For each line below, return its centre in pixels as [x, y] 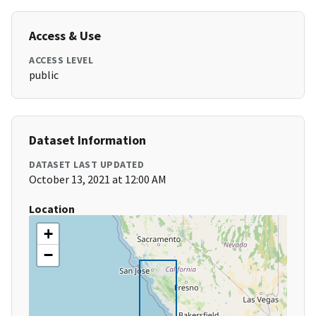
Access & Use [65, 36]
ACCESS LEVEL [61, 60]
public [44, 75]
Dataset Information [87, 140]
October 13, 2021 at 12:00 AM [98, 180]
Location [52, 209]
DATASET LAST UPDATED [86, 165]
